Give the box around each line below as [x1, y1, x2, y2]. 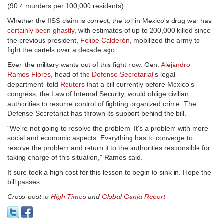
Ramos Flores [7, 70, 51, 79]
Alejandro [161, 61, 190, 69]
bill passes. [7, 178, 42, 186]
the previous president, [7, 36, 80, 44]
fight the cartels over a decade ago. [7, 46, 117, 54]
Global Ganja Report [102, 193, 165, 201]
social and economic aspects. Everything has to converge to [7, 134, 193, 142]
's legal [153, 70, 175, 79]
